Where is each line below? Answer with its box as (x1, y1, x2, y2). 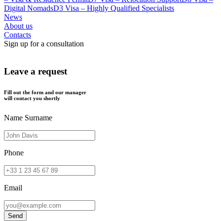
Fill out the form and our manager (4, 89, 86, 96)
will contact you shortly (4, 95, 60, 102)
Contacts (4, 30, 31, 39)
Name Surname (4, 113, 52, 122)
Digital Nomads (4, 3, 53, 12)
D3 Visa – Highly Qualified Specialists (53, 3, 174, 12)
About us (4, 21, 33, 30)
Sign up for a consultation (4, 39, 84, 48)
